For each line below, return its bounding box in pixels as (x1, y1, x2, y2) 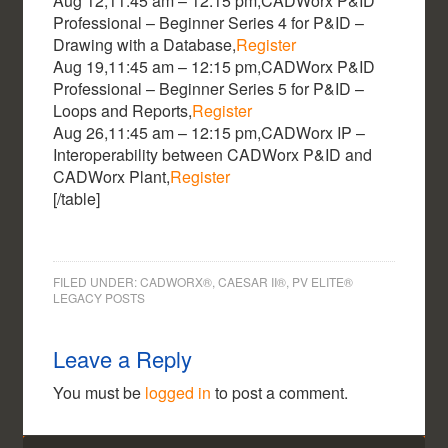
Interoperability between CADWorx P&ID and (53, 143, 373, 167)
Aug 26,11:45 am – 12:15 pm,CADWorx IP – (53, 121, 366, 145)
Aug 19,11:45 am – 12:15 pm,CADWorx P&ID (53, 55, 376, 79)
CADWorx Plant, (53, 165, 171, 189)
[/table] (53, 187, 101, 211)
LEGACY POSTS (53, 289, 146, 307)
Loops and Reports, (53, 99, 193, 123)
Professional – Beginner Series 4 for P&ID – (53, 11, 365, 35)
